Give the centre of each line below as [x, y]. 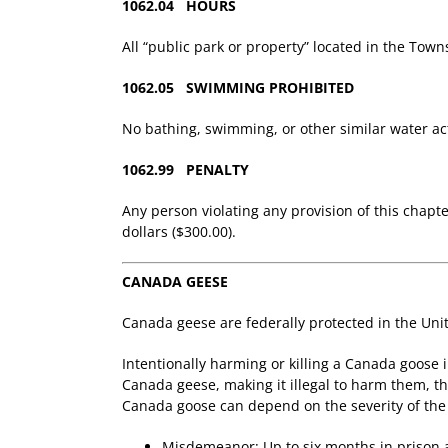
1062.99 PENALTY [185, 169]
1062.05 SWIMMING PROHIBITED [238, 87]
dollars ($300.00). [179, 231]
